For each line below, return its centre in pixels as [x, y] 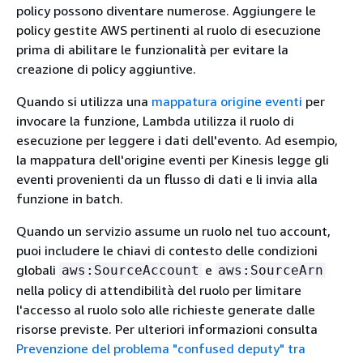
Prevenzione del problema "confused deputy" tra [161, 348]
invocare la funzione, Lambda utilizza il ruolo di [155, 121]
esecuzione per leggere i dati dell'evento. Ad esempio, [177, 140]
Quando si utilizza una [84, 101]
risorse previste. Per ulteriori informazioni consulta [167, 329]
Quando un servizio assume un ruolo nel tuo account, [173, 231]
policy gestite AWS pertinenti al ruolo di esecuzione [169, 30]
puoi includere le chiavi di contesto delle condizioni [167, 250]
